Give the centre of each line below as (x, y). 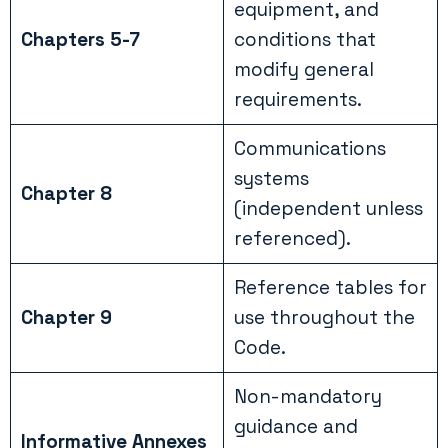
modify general (303, 70)
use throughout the (324, 318)
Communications (309, 149)
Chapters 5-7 (80, 40)
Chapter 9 (66, 318)
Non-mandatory (307, 397)
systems (271, 179)
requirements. (297, 100)
